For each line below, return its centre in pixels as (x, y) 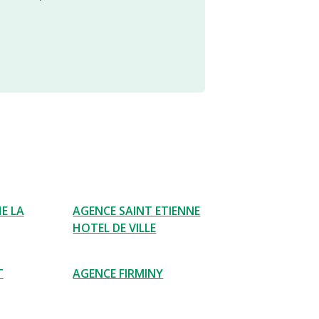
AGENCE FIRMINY (118, 273)
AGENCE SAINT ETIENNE (137, 211)
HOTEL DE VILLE (115, 228)
